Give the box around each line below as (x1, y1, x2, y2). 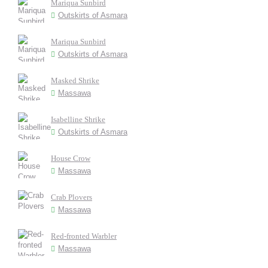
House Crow (51, 153, 90, 163)
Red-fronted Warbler (51, 231, 117, 240)
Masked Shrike (51, 75, 99, 85)
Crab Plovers (51, 192, 92, 202)
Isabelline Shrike (51, 114, 105, 124)
